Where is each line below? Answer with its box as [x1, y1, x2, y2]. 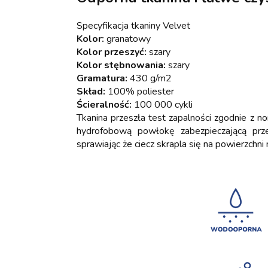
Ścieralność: [77, 98, 132, 111]
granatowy [104, 32, 151, 45]
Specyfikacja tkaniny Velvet [77, 19, 190, 32]
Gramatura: [77, 71, 127, 85]
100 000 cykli [132, 98, 193, 111]
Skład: [77, 84, 105, 98]
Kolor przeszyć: [77, 45, 147, 59]
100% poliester [105, 84, 174, 98]
